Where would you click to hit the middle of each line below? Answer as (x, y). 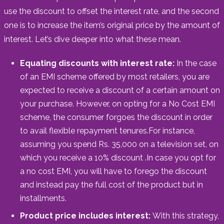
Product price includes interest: (86, 215)
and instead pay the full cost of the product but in (111, 184)
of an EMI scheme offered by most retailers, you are (115, 76)
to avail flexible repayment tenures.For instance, (107, 130)
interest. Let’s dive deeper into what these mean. (92, 39)
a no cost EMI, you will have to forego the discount (113, 171)
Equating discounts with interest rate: (98, 63)
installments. (43, 198)
